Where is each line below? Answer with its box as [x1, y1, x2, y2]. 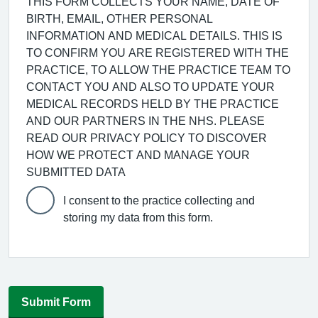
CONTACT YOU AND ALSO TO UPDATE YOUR [26, 81, 275, 92]
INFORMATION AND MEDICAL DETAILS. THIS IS [26, 30, 283, 41]
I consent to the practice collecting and [63, 194, 255, 206]
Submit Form [21, 296, 91, 307]
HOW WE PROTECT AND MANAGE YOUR [26, 149, 250, 160]
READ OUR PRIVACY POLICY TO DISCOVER [26, 132, 267, 143]
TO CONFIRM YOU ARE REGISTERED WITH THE [26, 47, 289, 58]
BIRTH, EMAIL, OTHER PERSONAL [26, 13, 213, 24]
